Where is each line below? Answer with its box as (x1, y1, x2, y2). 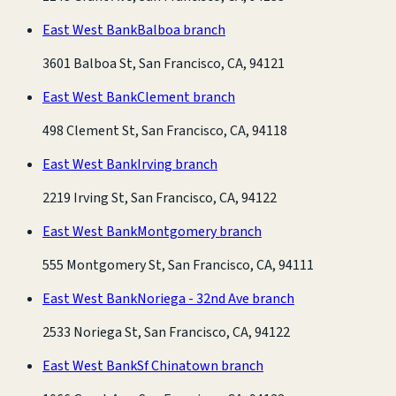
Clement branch (137, 87, 235, 107)
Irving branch (137, 154, 217, 174)
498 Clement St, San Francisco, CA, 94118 (42, 120, 287, 141)
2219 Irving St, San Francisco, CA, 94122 (42, 187, 277, 208)
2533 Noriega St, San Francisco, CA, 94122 (42, 322, 290, 342)
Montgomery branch (137, 221, 262, 241)
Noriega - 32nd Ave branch (137, 288, 294, 308)
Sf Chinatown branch (137, 355, 263, 376)
